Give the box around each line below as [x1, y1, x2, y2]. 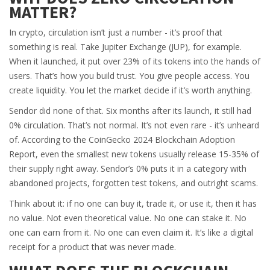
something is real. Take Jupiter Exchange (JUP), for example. [9, 41, 242, 52]
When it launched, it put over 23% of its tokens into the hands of [9, 55, 260, 67]
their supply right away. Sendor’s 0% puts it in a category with [9, 163, 246, 174]
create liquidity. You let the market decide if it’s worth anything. [9, 84, 252, 96]
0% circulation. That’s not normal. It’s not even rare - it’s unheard [9, 119, 259, 131]
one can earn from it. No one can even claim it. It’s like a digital [9, 227, 253, 238]
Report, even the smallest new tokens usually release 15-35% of [9, 148, 259, 160]
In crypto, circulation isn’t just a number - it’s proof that [9, 27, 222, 38]
